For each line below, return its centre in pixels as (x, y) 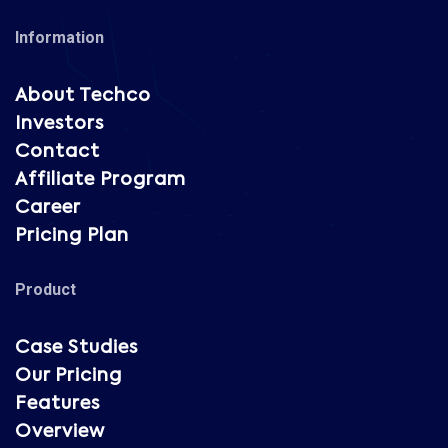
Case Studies (76, 348)
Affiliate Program (100, 180)
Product (45, 289)
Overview (60, 432)
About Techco (83, 96)
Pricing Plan (72, 236)
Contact (57, 152)
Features (57, 404)
